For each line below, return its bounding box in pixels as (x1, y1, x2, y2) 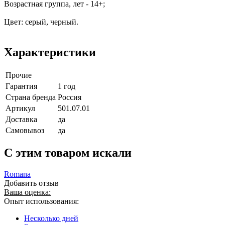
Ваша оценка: (4, 188, 51, 197)
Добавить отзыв (4, 179, 59, 188)
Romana (4, 170, 31, 179)
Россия (58, 92, 81, 101)
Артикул (6, 103, 35, 113)
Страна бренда (6, 92, 56, 101)
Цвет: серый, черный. (4, 17, 78, 26)
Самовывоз (6, 126, 44, 135)
